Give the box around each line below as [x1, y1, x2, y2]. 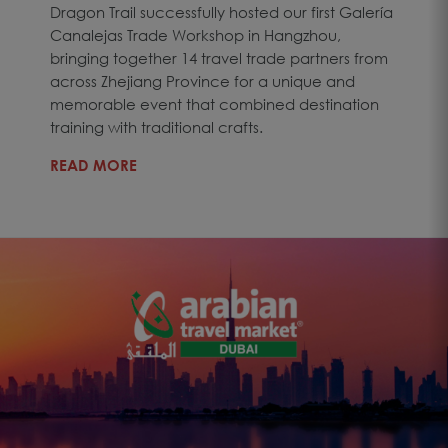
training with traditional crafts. [50, 117, 263, 136]
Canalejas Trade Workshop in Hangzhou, [50, 25, 341, 44]
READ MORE [50, 155, 137, 174]
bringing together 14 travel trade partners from [50, 48, 388, 67]
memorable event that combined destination [50, 94, 379, 113]
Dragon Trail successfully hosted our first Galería [50, 2, 393, 21]
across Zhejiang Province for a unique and [50, 71, 355, 90]
